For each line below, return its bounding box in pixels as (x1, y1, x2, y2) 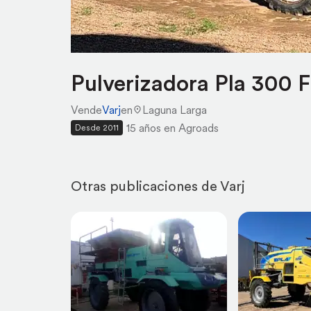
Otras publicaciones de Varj (71, 177, 245, 195)
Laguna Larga (142, 103, 207, 117)
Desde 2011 (75, 122, 119, 133)
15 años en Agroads (126, 121, 219, 135)
